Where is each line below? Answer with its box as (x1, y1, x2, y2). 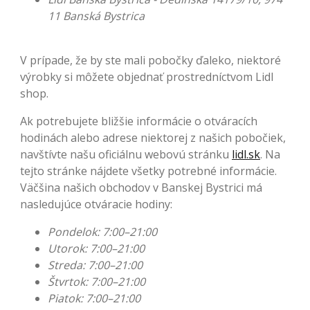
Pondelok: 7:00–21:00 (48, 224, 157, 240)
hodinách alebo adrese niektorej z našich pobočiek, (20, 130, 286, 146)
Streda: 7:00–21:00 (48, 257, 143, 273)
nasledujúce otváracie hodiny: (20, 197, 172, 212)
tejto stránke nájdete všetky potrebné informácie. (20, 163, 277, 179)
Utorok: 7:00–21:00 (48, 241, 145, 257)
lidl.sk (232, 147, 260, 163)
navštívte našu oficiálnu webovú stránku (20, 147, 232, 163)
